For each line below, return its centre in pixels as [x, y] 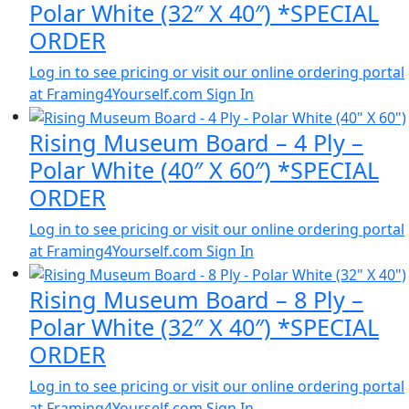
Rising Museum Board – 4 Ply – [196, 143]
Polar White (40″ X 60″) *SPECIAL [204, 170]
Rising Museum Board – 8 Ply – [196, 299]
